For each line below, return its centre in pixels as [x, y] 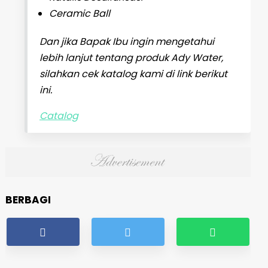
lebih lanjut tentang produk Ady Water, [131, 58]
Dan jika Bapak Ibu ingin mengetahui [127, 42]
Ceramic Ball [79, 14]
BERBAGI [28, 200]
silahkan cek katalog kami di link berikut [133, 74]
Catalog [59, 116]
